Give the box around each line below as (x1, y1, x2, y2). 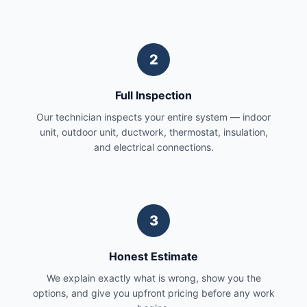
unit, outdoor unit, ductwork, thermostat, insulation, (39, 126, 268, 138)
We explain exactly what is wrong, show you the (46, 272, 261, 284)
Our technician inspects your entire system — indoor (36, 111, 271, 123)
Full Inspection (115, 88, 192, 102)
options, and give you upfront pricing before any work (32, 287, 275, 299)
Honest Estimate (109, 249, 198, 263)
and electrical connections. (93, 141, 214, 153)
